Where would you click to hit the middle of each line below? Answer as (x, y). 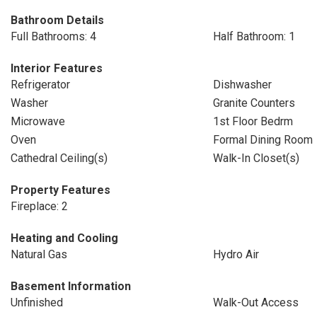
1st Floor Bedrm (253, 121)
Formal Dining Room (263, 140)
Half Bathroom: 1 (254, 36)
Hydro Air (236, 254)
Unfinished (37, 302)
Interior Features (57, 68)
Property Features (60, 190)
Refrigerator (40, 85)
